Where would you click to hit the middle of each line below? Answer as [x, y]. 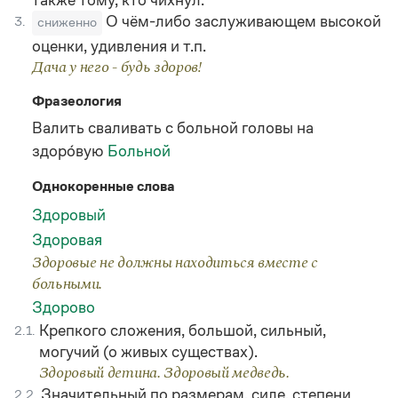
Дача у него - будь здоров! [117, 68]
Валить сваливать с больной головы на [173, 128]
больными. [68, 284]
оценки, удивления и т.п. [119, 46]
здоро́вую [70, 151]
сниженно [67, 22]
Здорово [64, 307]
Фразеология [77, 101]
